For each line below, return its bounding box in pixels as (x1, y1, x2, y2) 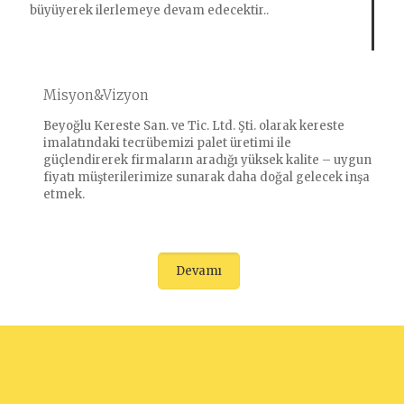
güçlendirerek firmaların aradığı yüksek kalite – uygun (43, 151, 372, 168)
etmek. (43, 186, 86, 202)
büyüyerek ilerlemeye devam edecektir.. (30, 2, 269, 18)
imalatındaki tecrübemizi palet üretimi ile (43, 134, 292, 151)
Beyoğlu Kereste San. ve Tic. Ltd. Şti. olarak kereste (43, 117, 345, 133)
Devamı (176, 262, 222, 279)
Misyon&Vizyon (43, 86, 150, 104)
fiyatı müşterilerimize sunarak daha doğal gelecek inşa (43, 169, 371, 185)
